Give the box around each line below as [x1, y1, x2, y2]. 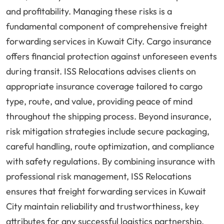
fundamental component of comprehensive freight [6, 20, 207, 32]
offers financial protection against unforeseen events [6, 50, 217, 62]
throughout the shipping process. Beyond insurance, [6, 110, 211, 122]
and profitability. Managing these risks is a [6, 5, 172, 17]
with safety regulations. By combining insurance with [6, 155, 215, 167]
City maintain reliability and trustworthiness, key [6, 200, 199, 212]
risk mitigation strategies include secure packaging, [6, 125, 209, 137]
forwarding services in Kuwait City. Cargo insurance [6, 35, 211, 47]
